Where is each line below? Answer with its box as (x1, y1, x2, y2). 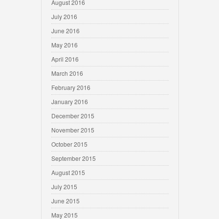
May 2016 (51, 41, 78, 49)
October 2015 (51, 140, 88, 148)
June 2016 (51, 26, 80, 35)
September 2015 (51, 154, 96, 162)
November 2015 (51, 126, 94, 134)
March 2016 (51, 69, 83, 77)
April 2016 (51, 55, 79, 63)
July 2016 (51, 12, 77, 21)
